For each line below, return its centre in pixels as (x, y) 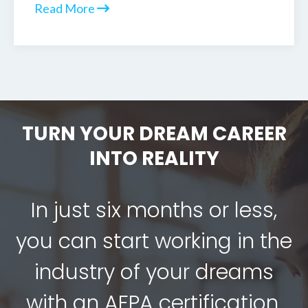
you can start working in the (154, 242)
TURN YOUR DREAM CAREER (154, 134)
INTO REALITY (154, 159)
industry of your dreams (154, 273)
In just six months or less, (154, 211)
